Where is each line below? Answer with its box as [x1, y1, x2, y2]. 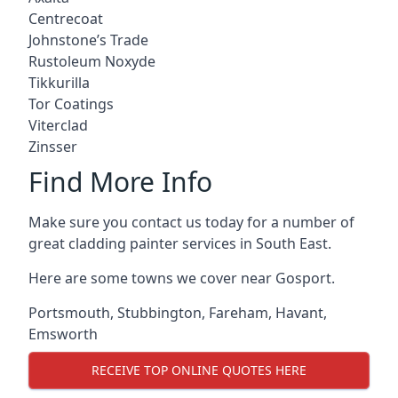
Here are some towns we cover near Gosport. [28, 267, 335, 288]
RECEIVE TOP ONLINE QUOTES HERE [92, 362, 306, 379]
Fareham [209, 302, 268, 322]
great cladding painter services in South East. [28, 233, 331, 253]
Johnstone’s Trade [28, 29, 148, 50]
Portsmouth [28, 302, 110, 322]
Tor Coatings [28, 93, 114, 114]
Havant [275, 302, 323, 322]
